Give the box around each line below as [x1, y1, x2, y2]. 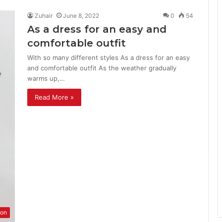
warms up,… [27, 74, 65, 82]
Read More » [35, 93, 74, 101]
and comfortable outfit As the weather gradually [27, 64, 176, 72]
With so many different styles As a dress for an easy [27, 54, 190, 61]
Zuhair [35, 12, 53, 19]
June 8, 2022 [63, 12, 99, 19]
